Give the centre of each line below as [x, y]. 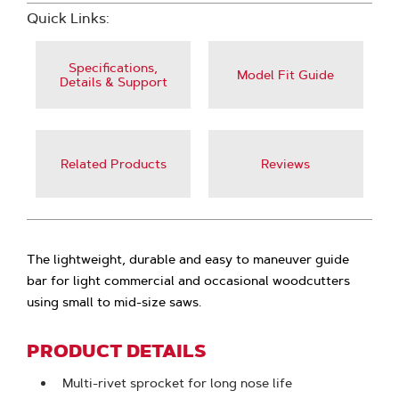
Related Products [113, 164]
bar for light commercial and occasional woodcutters [189, 281]
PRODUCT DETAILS [117, 351]
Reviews [286, 164]
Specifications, [114, 68]
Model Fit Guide [286, 75]
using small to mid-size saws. [114, 302]
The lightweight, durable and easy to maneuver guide [188, 259]
